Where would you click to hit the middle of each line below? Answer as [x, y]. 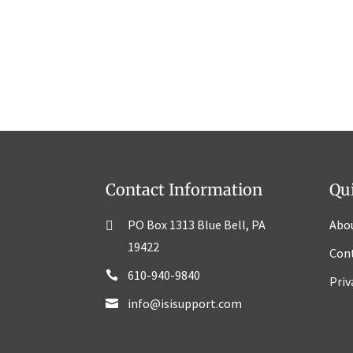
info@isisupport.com [185, 303]
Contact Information [184, 189]
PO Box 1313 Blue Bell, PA [197, 224]
